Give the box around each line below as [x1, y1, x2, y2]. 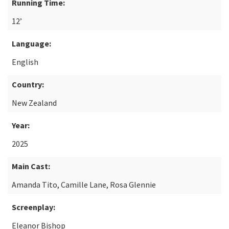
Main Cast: [12, 161, 50, 171]
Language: [12, 38, 51, 49]
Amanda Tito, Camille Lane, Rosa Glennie [12, 179, 156, 190]
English [12, 57, 38, 67]
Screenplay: [12, 202, 55, 212]
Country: [12, 79, 44, 89]
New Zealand [12, 98, 57, 108]
